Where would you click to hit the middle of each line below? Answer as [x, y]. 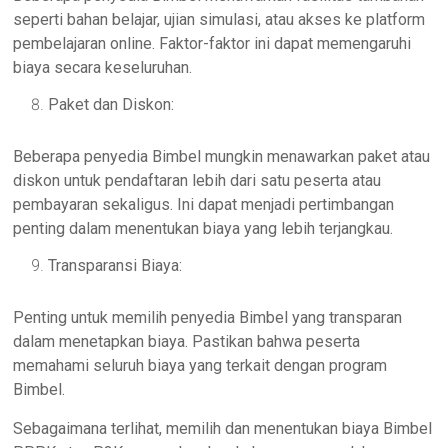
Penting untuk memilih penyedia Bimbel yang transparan [208, 318]
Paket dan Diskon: [111, 105]
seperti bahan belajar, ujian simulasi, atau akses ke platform [219, 20]
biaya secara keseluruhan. [103, 68]
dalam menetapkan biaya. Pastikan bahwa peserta [187, 342]
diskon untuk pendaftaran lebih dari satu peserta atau [197, 181]
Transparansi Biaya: [115, 266]
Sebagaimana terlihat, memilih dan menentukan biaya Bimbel [223, 429]
